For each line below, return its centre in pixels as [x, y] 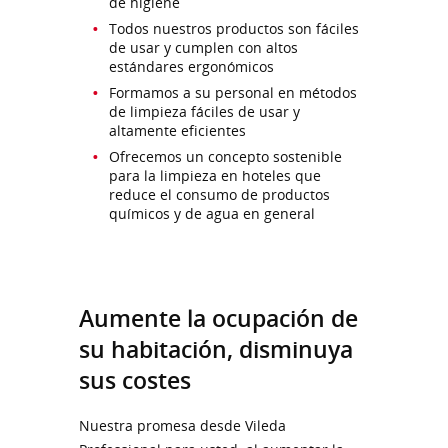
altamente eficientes [177, 130]
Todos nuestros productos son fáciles [234, 28]
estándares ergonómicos [191, 66]
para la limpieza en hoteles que [215, 175]
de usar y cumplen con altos [203, 47]
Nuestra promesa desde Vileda [182, 426]
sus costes [135, 379]
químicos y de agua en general [212, 213]
